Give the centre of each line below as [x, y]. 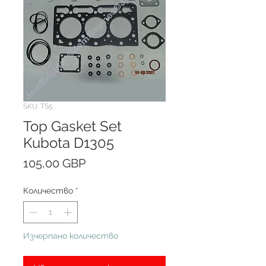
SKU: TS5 [38, 106]
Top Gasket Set [72, 126]
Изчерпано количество [71, 236]
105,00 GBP [54, 163]
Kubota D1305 [69, 143]
